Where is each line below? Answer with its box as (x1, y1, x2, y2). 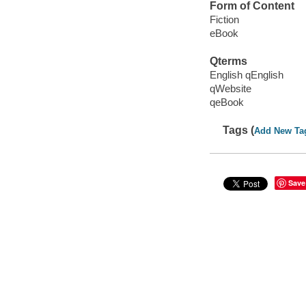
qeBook (209, 96, 244, 108)
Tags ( (223, 124, 255, 137)
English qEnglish (209, 68, 283, 81)
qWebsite (209, 82, 251, 94)
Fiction (209, 13, 239, 25)
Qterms (209, 55, 247, 68)
